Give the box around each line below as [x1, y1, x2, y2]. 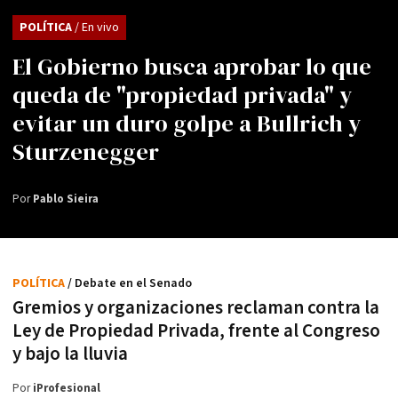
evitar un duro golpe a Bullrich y [12, 107, 361, 139]
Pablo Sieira [33, 191, 99, 207]
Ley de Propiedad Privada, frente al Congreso [12, 318, 380, 343]
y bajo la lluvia [12, 341, 128, 366]
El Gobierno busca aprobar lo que [12, 50, 371, 83]
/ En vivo [75, 19, 119, 36]
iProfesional [33, 380, 100, 396]
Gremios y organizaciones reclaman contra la [12, 295, 379, 320]
